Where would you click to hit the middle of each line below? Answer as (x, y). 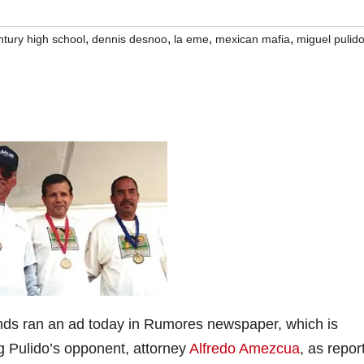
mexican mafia (253, 39)
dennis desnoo (130, 39)
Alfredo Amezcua (245, 349)
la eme (191, 39)
